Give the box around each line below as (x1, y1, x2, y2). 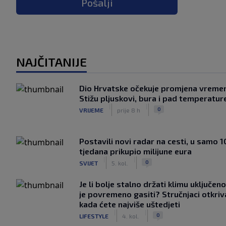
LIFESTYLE (79, 212, 108, 219)
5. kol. (111, 159, 128, 166)
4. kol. (122, 212, 139, 219)
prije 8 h (117, 106, 140, 114)
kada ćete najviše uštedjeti (79, 199, 180, 209)
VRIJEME (79, 106, 103, 114)
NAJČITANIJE (16, 54, 87, 69)
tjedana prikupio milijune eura (79, 146, 192, 156)
